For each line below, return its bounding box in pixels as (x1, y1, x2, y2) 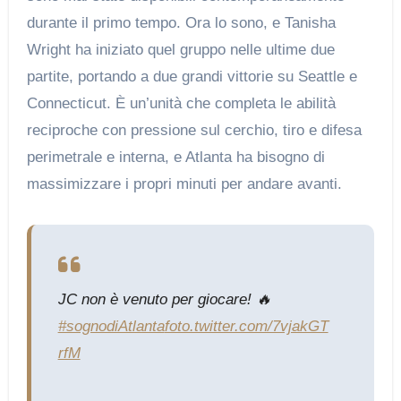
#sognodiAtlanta (57, 318, 165, 336)
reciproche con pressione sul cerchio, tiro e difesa (26, 122, 362, 140)
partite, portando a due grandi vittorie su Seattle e (26, 68, 357, 86)
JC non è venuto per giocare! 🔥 (57, 291, 271, 309)
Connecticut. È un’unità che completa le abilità (26, 95, 336, 113)
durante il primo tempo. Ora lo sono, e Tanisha (26, 14, 336, 32)
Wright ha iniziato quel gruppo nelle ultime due (26, 41, 335, 59)
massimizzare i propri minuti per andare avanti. (26, 175, 342, 193)
